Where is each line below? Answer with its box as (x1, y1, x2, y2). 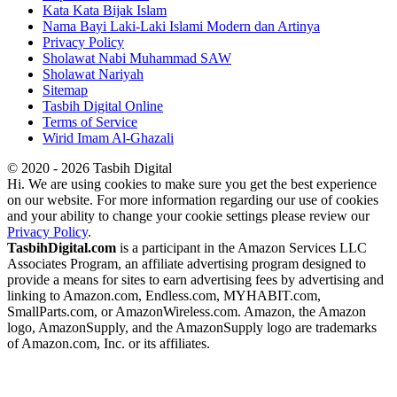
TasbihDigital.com (7, 240, 116, 256)
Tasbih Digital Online (43, 98, 163, 114)
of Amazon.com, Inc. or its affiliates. (7, 336, 210, 352)
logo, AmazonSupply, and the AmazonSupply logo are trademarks (7, 320, 377, 336)
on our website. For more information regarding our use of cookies (7, 192, 378, 208)
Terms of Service (43, 114, 137, 130)
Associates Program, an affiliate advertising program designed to (7, 256, 366, 272)
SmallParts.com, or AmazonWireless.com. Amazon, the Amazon (7, 304, 366, 320)
